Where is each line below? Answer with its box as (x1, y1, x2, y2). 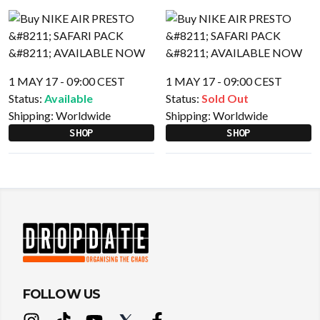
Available (44, 91, 93, 105)
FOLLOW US (23, 286, 100, 303)
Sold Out (201, 91, 249, 105)
